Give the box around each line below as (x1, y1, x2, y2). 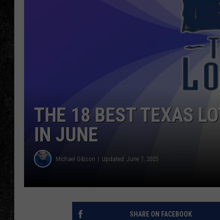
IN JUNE (34, 123, 98, 147)
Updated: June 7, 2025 (102, 155, 158, 163)
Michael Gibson (55, 155, 95, 163)
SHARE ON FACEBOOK (129, 210, 192, 219)
